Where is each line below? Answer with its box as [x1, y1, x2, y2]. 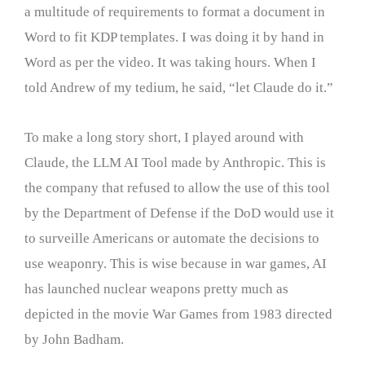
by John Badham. [24, 331, 124, 347]
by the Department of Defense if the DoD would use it [24, 204, 334, 221]
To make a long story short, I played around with [24, 129, 304, 145]
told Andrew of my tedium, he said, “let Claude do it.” [24, 79, 333, 95]
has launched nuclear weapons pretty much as [24, 280, 288, 297]
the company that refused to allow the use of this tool [24, 179, 330, 196]
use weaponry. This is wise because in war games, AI [24, 255, 327, 271]
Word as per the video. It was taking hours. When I [24, 54, 316, 70]
